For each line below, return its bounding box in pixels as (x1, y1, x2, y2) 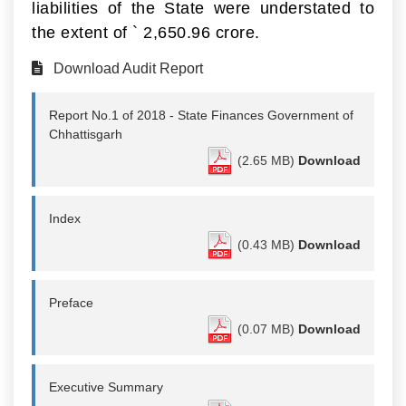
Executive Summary (49, 379, 163, 394)
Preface (49, 295, 93, 310)
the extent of (32, 23, 132, 42)
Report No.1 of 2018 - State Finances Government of (49, 107, 353, 122)
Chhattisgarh (49, 126, 122, 141)
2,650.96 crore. (138, 23, 260, 42)
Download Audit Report (53, 60, 203, 76)
